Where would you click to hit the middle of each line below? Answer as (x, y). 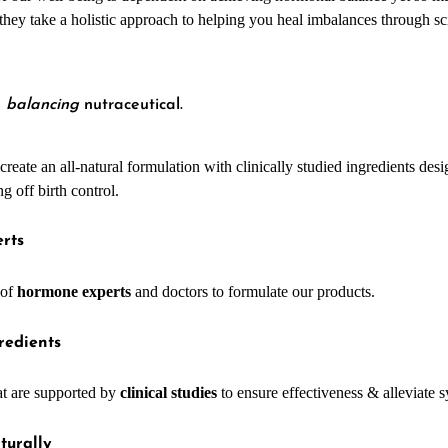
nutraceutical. (131, 105)
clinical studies (168, 393)
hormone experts (76, 291)
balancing (42, 105)
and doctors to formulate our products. (255, 291)
